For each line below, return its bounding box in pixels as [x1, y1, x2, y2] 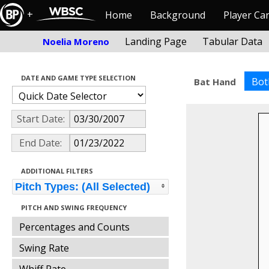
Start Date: [16, 112, 65, 125]
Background [150, 8, 205, 22]
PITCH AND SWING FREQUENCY [21, 203, 127, 212]
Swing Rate [19, 241, 69, 255]
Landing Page [125, 35, 187, 48]
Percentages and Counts [19, 220, 130, 234]
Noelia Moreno [43, 35, 109, 47]
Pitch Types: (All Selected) [15, 181, 150, 193]
